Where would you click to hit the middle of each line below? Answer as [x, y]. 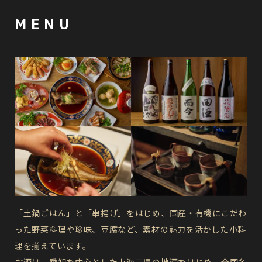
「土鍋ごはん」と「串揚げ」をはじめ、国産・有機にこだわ [131, 214]
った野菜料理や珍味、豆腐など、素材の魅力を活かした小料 [130, 230]
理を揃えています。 [53, 247]
